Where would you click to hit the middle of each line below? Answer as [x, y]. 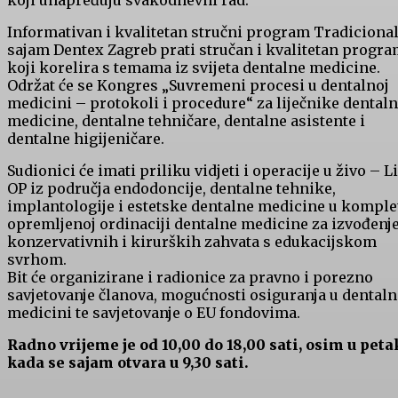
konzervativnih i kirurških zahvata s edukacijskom [192, 242]
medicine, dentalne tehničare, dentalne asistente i [186, 121]
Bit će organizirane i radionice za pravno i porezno [190, 278]
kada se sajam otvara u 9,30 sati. [128, 363]
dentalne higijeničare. [86, 139]
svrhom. [37, 260]
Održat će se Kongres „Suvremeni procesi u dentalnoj [198, 86]
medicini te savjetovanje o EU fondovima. [154, 313]
